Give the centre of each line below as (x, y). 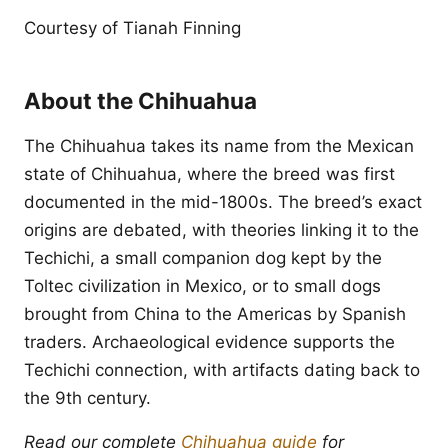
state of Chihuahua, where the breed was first (209, 174)
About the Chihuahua (140, 100)
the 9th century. (87, 398)
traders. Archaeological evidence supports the (209, 342)
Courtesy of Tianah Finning (132, 28)
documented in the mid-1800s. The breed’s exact (223, 202)
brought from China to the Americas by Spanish (215, 314)
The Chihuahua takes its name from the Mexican (219, 146)
